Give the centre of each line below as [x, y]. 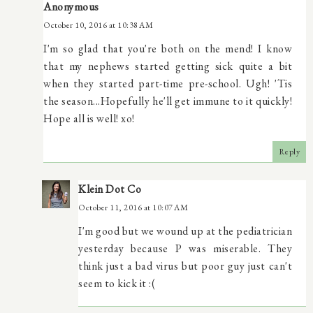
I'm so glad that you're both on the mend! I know [168, 48]
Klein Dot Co [110, 189]
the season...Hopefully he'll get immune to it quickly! [168, 101]
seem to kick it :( [117, 283]
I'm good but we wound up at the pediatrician [185, 231]
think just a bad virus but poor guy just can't [185, 265]
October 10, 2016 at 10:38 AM [98, 25]
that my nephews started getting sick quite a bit [168, 66]
